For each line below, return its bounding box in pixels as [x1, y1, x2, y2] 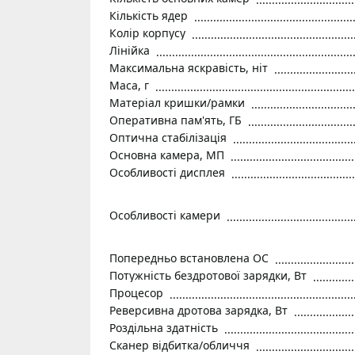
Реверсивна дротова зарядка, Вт [109, 303, 288, 318]
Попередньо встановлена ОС [109, 250, 269, 265]
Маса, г [109, 78, 149, 93]
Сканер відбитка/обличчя [109, 338, 250, 353]
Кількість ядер [109, 8, 188, 23]
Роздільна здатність [109, 320, 218, 335]
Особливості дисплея [109, 165, 225, 180]
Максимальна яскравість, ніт [109, 60, 268, 75]
